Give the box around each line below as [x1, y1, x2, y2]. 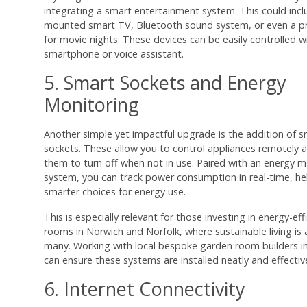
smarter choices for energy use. [44, 185, 186, 198]
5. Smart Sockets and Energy [44, 70, 286, 95]
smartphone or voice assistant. [44, 47, 184, 60]
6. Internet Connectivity [44, 276, 245, 302]
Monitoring [44, 92, 139, 117]
